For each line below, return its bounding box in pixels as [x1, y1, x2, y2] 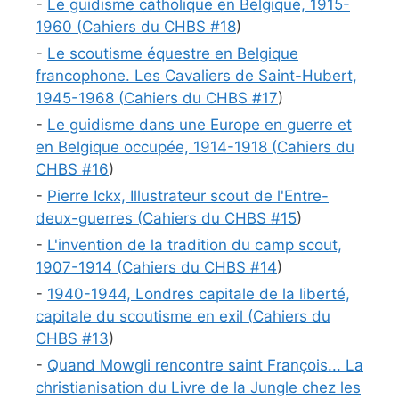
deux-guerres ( [36, 209, 142, 228]
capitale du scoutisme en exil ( [36, 307, 253, 326]
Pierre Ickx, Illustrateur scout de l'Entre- [47, 187, 329, 206]
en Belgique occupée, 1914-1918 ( [36, 138, 277, 157]
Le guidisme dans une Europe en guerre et [47, 116, 352, 134]
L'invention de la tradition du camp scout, [47, 236, 342, 255]
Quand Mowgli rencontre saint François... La [47, 356, 363, 375]
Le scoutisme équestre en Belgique [47, 45, 298, 63]
